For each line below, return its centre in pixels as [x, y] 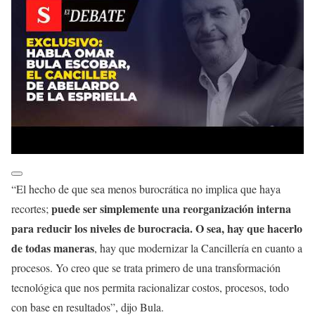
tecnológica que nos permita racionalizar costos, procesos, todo [150, 287]
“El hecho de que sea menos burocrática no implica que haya [146, 189]
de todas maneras [53, 248]
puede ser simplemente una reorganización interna [171, 208]
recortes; [31, 208]
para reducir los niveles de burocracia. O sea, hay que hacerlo [157, 228]
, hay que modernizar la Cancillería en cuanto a [198, 248]
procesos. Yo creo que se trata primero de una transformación [146, 268]
